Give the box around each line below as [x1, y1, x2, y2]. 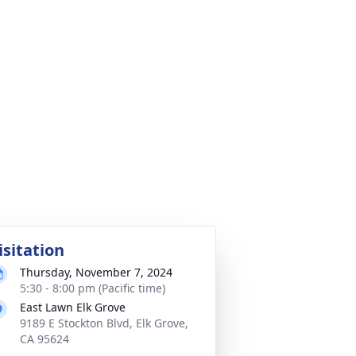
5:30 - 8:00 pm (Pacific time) [20, 281, 165, 296]
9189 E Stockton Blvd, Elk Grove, [20, 315, 188, 331]
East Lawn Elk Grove [20, 300, 126, 315]
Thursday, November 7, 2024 [20, 265, 172, 280]
